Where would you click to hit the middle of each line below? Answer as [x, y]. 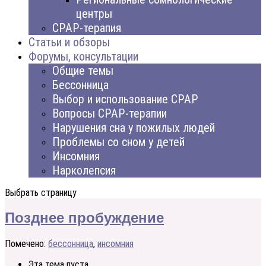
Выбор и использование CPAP [125, 99]
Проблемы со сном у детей [118, 142]
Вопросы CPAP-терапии [110, 113]
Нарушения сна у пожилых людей [134, 127]
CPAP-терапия [87, 28]
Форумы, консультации [83, 56]
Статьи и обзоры [69, 42]
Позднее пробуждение [84, 218]
